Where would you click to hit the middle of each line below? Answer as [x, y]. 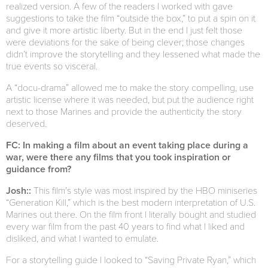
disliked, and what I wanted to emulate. [82, 238]
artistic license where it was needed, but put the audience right [130, 100]
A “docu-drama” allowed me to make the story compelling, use [130, 88]
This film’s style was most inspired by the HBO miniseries [144, 191]
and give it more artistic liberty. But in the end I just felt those [124, 30]
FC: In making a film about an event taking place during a [127, 145]
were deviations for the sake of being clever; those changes [125, 42]
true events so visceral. [52, 66]
